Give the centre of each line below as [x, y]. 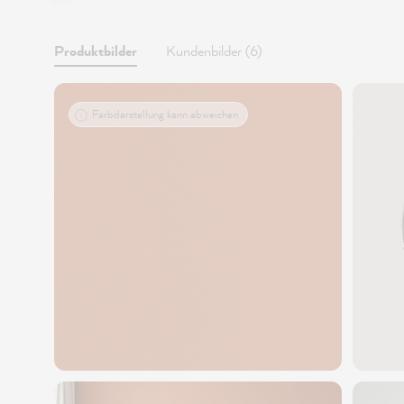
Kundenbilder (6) [214, 50]
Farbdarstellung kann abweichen [165, 114]
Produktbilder [96, 50]
